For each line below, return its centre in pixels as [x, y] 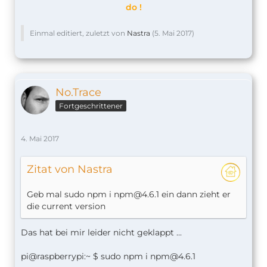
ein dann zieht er [195, 194]
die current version [66, 206]
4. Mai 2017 [40, 138]
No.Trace [78, 92]
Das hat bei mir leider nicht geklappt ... [101, 232]
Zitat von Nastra [70, 169]
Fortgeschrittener [91, 106]
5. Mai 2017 [173, 33]
